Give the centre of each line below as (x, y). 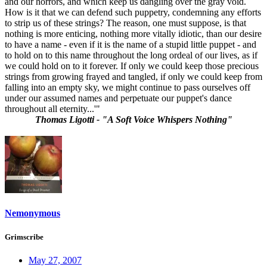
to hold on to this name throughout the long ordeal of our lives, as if (131, 55)
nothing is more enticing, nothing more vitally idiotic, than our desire (133, 34)
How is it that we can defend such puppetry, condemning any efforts (133, 13)
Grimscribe (24, 237)
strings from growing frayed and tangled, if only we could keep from (133, 77)
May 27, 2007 (55, 260)
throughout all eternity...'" (52, 109)
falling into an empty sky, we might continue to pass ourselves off (128, 88)
